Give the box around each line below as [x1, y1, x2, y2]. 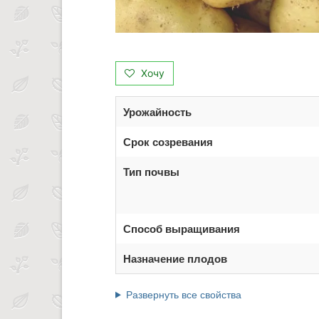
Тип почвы [123, 163, 179, 179]
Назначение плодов [123, 250, 227, 266]
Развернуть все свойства [125, 286, 241, 301]
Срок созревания [123, 133, 213, 150]
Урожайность [123, 103, 192, 120]
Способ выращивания [123, 220, 240, 236]
